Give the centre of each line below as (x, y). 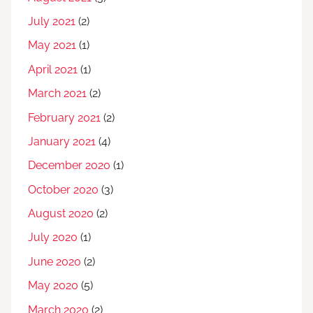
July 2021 (52, 22)
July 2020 (53, 238)
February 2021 (64, 117)
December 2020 (69, 166)
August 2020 (61, 214)
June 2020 (54, 261)
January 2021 (62, 141)
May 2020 (53, 286)
